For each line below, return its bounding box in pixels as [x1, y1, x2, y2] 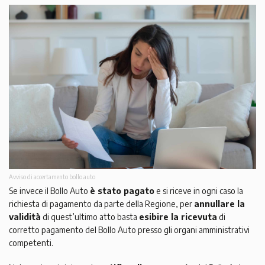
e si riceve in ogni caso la [154, 186, 243, 196]
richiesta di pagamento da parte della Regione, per [9, 199, 194, 209]
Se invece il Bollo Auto [9, 186, 90, 196]
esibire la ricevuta [139, 212, 217, 222]
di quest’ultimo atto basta [41, 212, 139, 222]
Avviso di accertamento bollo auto [9, 173, 95, 181]
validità [9, 212, 41, 222]
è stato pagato [90, 186, 154, 196]
